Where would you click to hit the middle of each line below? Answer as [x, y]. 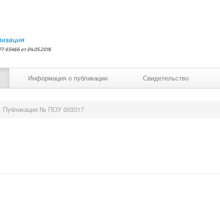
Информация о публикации [68, 78]
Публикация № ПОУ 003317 [43, 109]
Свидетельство [166, 78]
